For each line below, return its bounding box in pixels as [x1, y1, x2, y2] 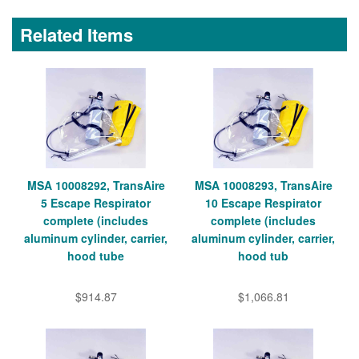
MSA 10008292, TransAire [26, 176, 165, 193]
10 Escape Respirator [205, 194, 321, 211]
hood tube [67, 247, 124, 264]
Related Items [20, 21, 133, 47]
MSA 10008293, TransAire [194, 176, 333, 193]
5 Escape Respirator [41, 194, 151, 211]
